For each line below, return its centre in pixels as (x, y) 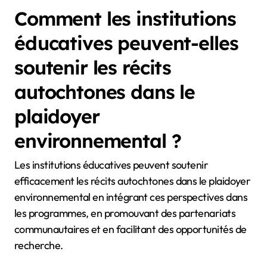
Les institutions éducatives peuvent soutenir (111, 165)
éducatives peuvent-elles (126, 43)
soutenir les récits (93, 68)
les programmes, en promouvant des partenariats (125, 213)
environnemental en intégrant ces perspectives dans (131, 197)
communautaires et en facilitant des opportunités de (131, 229)
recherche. (39, 246)
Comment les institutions (125, 19)
